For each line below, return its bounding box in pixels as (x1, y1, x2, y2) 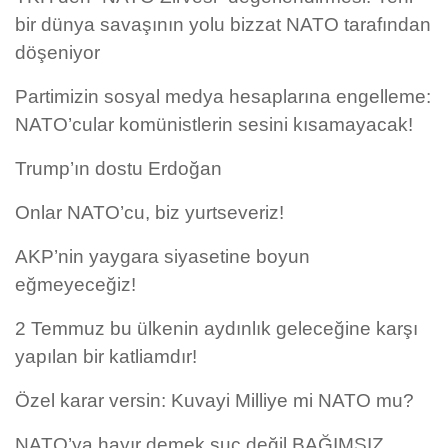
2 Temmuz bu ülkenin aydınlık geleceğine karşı (15, 318, 418, 340)
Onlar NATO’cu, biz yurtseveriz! (15, 202, 284, 224)
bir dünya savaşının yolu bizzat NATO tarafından (15, 14, 431, 36)
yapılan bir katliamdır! (15, 346, 197, 368)
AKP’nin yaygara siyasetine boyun (15, 246, 310, 268)
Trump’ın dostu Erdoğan (15, 158, 222, 180)
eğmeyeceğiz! (15, 274, 136, 296)
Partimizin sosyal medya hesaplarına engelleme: (15, 86, 431, 108)
